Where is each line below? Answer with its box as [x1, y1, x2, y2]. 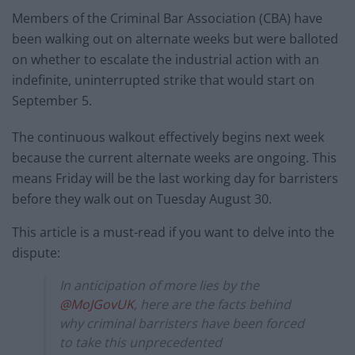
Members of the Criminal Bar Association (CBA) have [12, 10, 323, 28]
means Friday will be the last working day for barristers [12, 170, 338, 188]
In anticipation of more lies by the [59, 277, 259, 295]
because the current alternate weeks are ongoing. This [12, 149, 337, 167]
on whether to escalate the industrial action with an [12, 51, 319, 69]
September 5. [12, 92, 92, 110]
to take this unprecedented [59, 334, 222, 352]
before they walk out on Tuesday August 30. [12, 190, 272, 208]
